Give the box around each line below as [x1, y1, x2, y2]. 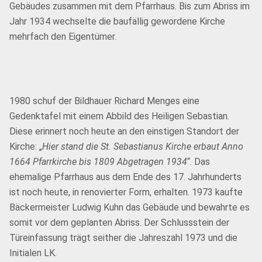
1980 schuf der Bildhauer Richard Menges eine [9, 95, 199, 106]
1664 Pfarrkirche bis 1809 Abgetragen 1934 [9, 156, 187, 167]
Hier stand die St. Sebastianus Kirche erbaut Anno [42, 141, 243, 152]
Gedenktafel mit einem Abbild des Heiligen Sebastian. [9, 111, 229, 122]
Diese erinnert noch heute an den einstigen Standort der [9, 126, 239, 137]
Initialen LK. [9, 247, 57, 258]
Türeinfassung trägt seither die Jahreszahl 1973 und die [9, 232, 237, 243]
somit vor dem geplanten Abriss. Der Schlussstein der [9, 217, 229, 228]
